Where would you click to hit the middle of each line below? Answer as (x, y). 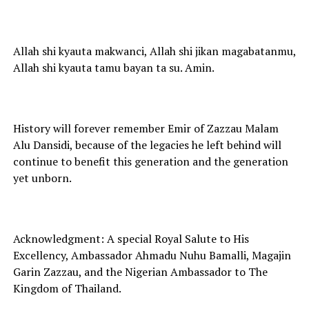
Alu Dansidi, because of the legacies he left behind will (147, 145)
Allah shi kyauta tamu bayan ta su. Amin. (113, 68)
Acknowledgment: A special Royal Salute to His (131, 239)
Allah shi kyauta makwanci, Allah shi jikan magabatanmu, (154, 51)
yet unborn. (42, 178)
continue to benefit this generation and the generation (150, 162)
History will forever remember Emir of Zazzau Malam (146, 129)
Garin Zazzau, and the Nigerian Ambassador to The (140, 272)
